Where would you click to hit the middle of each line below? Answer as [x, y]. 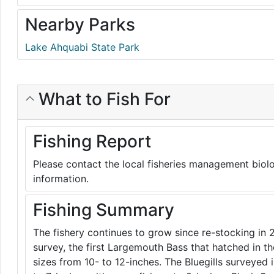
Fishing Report [92, 142]
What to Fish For [102, 99]
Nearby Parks [80, 25]
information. [61, 179]
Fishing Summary [104, 210]
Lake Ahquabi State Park [82, 47]
